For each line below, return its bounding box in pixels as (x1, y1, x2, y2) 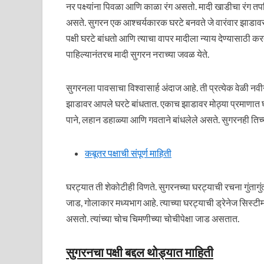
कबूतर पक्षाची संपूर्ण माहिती (85, 147, 171, 159)
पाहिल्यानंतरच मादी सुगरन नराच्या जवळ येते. (66, 48, 209, 60)
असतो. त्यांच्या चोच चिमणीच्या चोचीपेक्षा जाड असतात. (66, 213, 239, 224)
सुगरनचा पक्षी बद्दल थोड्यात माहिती (66, 245, 213, 259)
